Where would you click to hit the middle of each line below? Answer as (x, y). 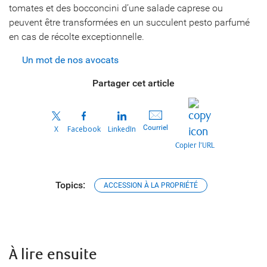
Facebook (84, 129)
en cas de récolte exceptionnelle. (77, 36)
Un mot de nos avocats (70, 60)
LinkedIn (122, 129)
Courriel (155, 127)
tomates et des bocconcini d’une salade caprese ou (116, 8)
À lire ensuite (53, 254)
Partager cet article (133, 83)
